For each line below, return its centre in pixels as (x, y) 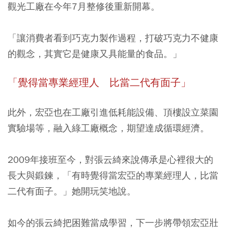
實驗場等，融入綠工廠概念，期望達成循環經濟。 (108, 128)
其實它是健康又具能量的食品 (104, 54)
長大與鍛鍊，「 (40, 175)
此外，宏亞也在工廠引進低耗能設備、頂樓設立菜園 (113, 112)
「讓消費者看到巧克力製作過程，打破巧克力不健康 (113, 38)
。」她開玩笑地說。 (95, 191)
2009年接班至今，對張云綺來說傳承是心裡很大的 (110, 160)
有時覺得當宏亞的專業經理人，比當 (145, 175)
